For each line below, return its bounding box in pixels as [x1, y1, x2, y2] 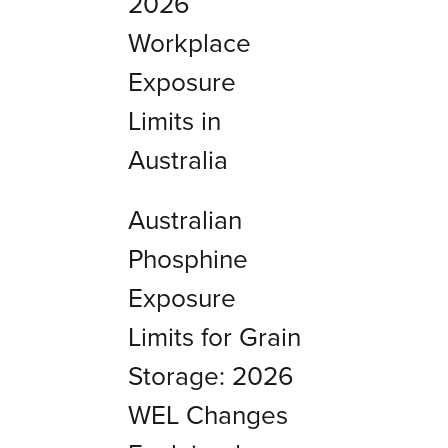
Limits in [127, 102, 221, 140]
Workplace [127, 24, 251, 62]
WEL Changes [127, 396, 288, 434]
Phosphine [127, 240, 248, 278]
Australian [127, 201, 242, 239]
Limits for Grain [127, 318, 301, 356]
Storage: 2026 [127, 357, 294, 395]
